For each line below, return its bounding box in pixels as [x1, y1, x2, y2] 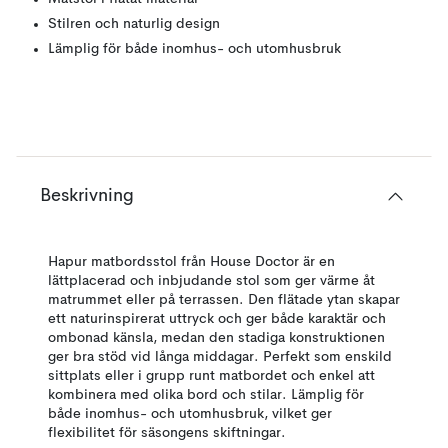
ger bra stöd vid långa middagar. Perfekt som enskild [48, 350, 392, 364]
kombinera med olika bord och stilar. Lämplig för [48, 388, 364, 402]
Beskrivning [40, 187, 134, 205]
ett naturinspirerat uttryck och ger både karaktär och [48, 312, 386, 326]
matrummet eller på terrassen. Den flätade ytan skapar [48, 293, 400, 307]
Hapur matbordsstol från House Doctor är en [48, 255, 335, 269]
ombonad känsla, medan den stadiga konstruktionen [48, 331, 385, 345]
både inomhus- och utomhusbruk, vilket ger [48, 407, 332, 421]
